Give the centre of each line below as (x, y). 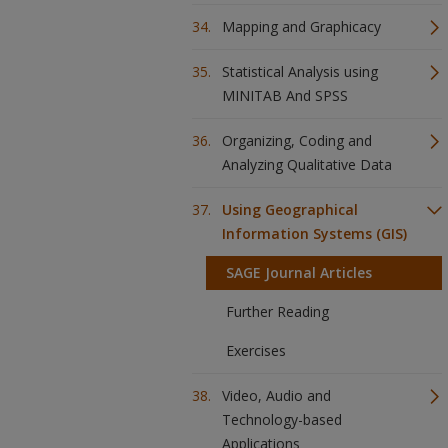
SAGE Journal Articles (299, 272)
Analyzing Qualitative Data (307, 164)
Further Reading (277, 311)
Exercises (256, 350)
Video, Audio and (276, 395)
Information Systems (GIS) (314, 233)
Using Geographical (290, 209)
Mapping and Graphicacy (301, 26)
